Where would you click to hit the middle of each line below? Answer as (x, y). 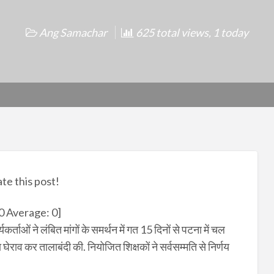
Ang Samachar (73, 32)
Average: (28, 213)
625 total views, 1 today (191, 32)
